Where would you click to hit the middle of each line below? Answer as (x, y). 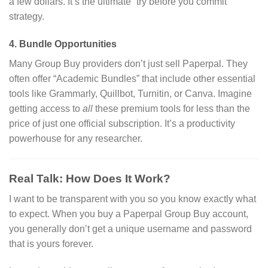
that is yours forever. (51, 244)
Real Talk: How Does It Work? (90, 178)
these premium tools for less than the (171, 109)
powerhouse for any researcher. (76, 139)
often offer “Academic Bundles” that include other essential (132, 79)
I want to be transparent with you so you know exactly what (133, 199)
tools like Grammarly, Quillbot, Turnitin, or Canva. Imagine (130, 94)
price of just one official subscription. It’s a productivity (122, 124)
